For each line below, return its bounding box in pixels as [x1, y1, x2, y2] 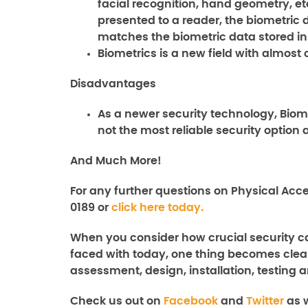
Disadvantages [70, 78, 156, 89]
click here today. [111, 202, 203, 213]
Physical [231, 186, 278, 197]
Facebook [164, 296, 218, 307]
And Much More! [70, 155, 162, 166]
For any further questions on [70, 186, 231, 197]
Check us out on [70, 296, 164, 307]
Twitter [246, 296, 284, 307]
